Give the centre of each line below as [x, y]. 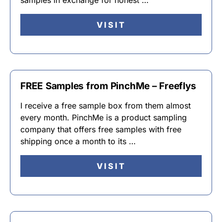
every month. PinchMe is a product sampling [104, 117]
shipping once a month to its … [78, 141]
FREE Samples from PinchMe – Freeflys [108, 86]
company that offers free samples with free [101, 129]
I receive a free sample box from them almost [106, 106]
